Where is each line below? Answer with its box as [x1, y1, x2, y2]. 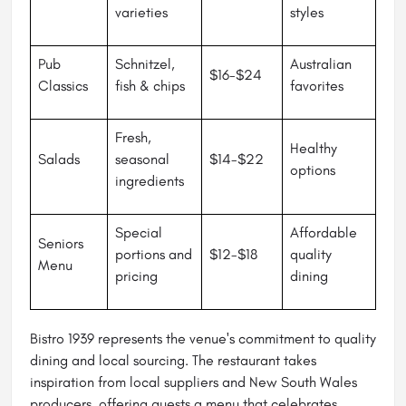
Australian [290, 55, 352, 73]
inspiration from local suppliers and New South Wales [30, 373, 357, 391]
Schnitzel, [115, 55, 175, 73]
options [290, 161, 335, 179]
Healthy [290, 140, 337, 158]
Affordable [290, 224, 357, 242]
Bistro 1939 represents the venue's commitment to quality [30, 330, 376, 348]
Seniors [38, 235, 83, 253]
